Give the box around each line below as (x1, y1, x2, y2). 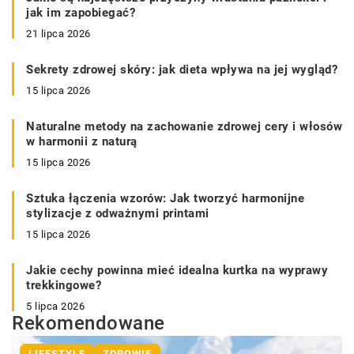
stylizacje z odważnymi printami (26, 205, 209, 220)
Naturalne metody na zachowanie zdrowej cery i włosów (26, 119, 342, 134)
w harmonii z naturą (26, 134, 137, 149)
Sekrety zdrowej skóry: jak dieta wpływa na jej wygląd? (26, 62, 337, 77)
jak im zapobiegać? (26, 5, 135, 20)
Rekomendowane (12, 311, 165, 334)
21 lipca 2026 (26, 27, 91, 40)
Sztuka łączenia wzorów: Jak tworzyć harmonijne (26, 190, 304, 205)
